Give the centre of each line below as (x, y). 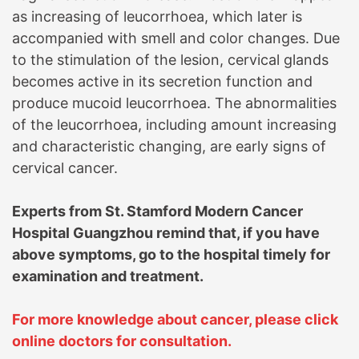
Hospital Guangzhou (83, 232)
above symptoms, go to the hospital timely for (171, 254)
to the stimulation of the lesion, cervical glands (170, 59)
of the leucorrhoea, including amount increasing (174, 124)
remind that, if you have (236, 232)
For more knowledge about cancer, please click (175, 319)
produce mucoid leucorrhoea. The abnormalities (174, 103)
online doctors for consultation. (123, 341)
